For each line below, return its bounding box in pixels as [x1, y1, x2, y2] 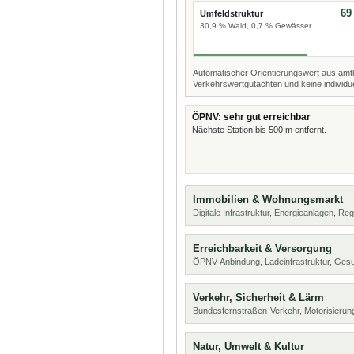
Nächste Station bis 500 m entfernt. [192, 125, 326, 134]
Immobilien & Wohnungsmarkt [193, 194, 343, 205]
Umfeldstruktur [200, 9, 263, 18]
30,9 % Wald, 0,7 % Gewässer [200, 21, 311, 30]
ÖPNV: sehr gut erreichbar [192, 111, 311, 122]
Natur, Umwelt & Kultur [193, 341, 304, 352]
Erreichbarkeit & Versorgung [193, 243, 332, 254]
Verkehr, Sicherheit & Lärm [193, 292, 324, 303]
